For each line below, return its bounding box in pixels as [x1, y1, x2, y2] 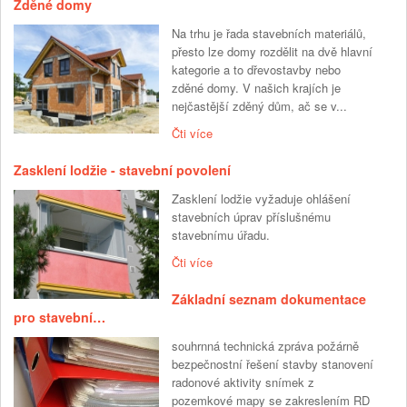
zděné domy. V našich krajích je [172, 79, 341, 97]
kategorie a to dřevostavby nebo [172, 61, 341, 79]
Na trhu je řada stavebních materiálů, [172, 25, 366, 43]
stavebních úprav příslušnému [172, 208, 331, 226]
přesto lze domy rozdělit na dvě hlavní [172, 43, 372, 61]
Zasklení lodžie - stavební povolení [14, 161, 231, 180]
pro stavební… [14, 308, 105, 327]
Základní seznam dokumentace [172, 290, 366, 309]
